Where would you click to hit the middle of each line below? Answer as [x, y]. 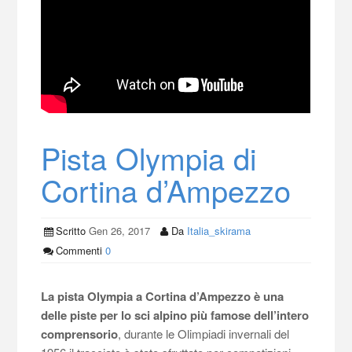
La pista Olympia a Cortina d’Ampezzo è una [163, 296]
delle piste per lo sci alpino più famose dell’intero [175, 315]
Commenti [79, 250]
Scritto [70, 230]
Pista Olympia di [149, 157]
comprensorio [80, 334]
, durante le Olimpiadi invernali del [204, 333]
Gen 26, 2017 [117, 230]
